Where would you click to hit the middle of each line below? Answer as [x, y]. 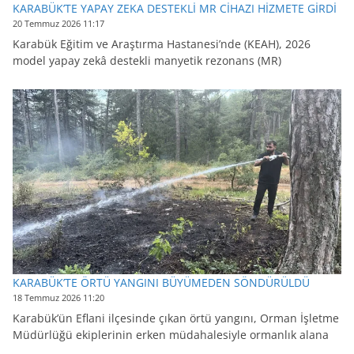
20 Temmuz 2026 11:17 [58, 23]
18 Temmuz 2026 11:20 [58, 297]
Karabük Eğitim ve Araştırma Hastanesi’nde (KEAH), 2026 [162, 43]
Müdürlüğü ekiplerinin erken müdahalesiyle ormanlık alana [171, 334]
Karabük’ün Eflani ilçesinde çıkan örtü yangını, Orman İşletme [176, 318]
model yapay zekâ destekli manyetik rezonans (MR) [147, 60]
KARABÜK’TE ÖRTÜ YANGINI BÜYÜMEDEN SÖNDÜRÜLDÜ [161, 282]
